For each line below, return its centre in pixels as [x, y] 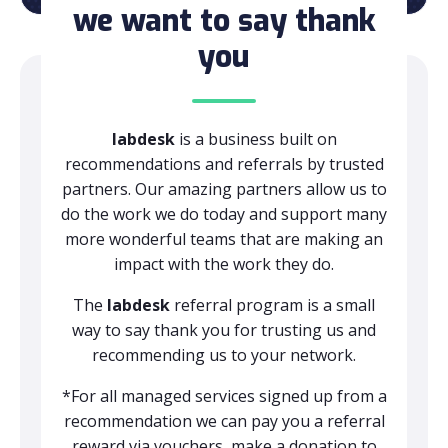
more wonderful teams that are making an [224, 239]
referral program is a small [274, 305]
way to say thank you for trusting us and [224, 330]
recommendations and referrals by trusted [224, 164]
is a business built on [257, 139]
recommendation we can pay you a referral [224, 421]
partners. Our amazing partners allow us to [224, 189]
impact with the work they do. [224, 264]
